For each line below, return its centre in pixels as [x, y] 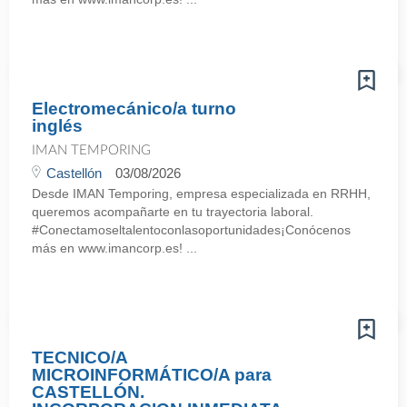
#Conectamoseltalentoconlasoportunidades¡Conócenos [191, 230]
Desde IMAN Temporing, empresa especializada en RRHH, [201, 194]
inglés [57, 126]
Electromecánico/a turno [134, 109]
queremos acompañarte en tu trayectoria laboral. [173, 212]
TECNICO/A [79, 357]
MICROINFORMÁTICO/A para [152, 375]
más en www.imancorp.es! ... [114, 248]
